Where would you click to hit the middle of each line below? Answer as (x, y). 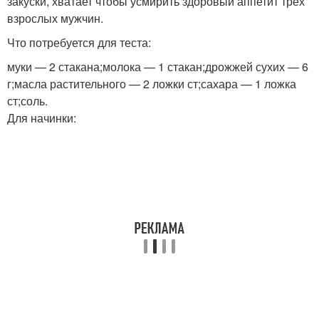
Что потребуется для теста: (79, 43)
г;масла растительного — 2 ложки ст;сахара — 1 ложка (152, 84)
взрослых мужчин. (55, 19)
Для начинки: (42, 118)
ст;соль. (27, 101)
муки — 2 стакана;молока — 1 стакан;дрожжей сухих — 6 (158, 67)
